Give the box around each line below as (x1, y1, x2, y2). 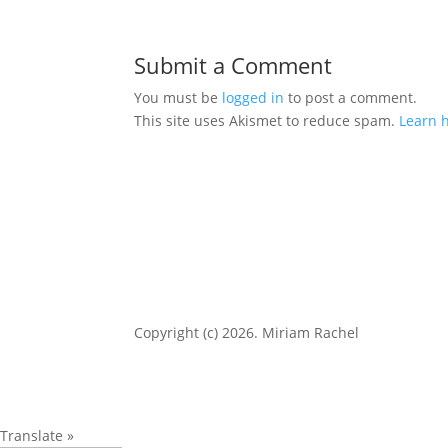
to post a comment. (284, 88, 418, 107)
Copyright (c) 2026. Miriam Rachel (134, 322, 360, 342)
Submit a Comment (134, 50, 333, 80)
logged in (222, 88, 285, 107)
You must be (134, 88, 223, 107)
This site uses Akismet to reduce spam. (134, 111, 400, 130)
